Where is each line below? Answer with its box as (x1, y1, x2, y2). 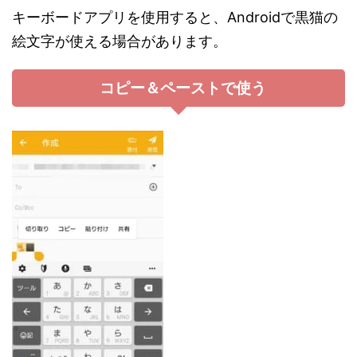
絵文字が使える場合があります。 (12, 33, 227, 50)
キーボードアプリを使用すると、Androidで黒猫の (12, 9, 338, 26)
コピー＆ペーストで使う (99, 79, 266, 98)
